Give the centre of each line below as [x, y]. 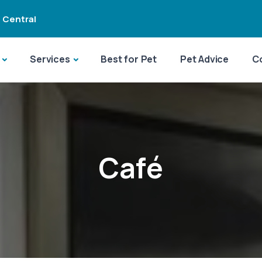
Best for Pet [129, 59]
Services [50, 59]
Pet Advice [205, 59]
